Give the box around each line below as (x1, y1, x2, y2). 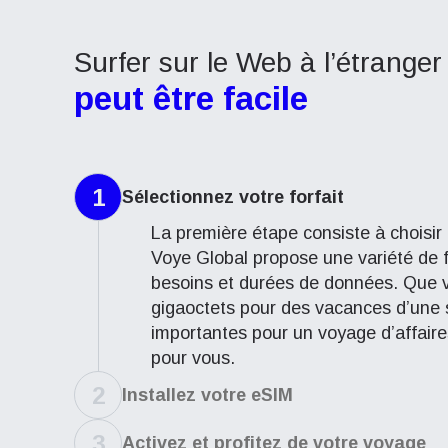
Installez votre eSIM (122, 384, 293, 405)
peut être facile (74, 80, 308, 117)
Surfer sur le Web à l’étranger (74, 47, 442, 78)
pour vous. (150, 348, 235, 368)
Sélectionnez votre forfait (122, 186, 344, 207)
